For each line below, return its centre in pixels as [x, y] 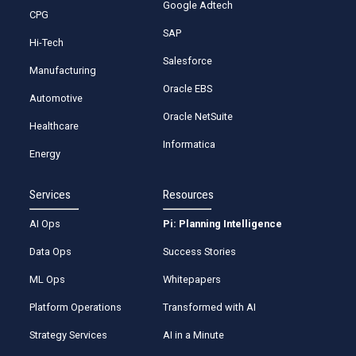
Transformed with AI [210, 307]
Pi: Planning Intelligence [223, 223]
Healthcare [54, 126]
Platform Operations [76, 307]
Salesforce [188, 60]
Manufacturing [63, 70]
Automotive [56, 98]
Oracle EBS [188, 88]
